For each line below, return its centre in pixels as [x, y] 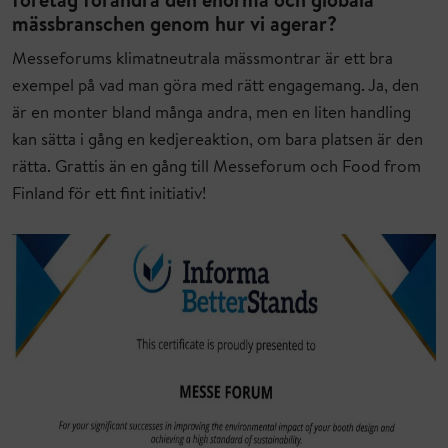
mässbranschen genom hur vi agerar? [174, 26]
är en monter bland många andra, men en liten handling [211, 114]
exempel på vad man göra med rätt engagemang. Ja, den [215, 87]
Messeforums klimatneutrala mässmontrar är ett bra [202, 60]
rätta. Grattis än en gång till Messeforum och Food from [216, 168]
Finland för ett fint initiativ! [111, 195]
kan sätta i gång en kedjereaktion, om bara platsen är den [217, 141]
